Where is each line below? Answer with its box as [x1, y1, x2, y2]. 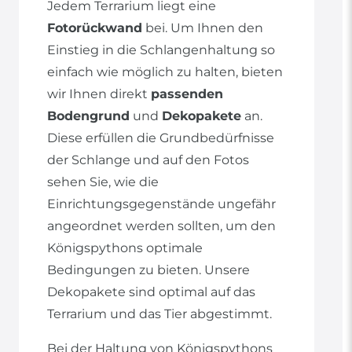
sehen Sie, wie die [47, 174, 159, 190]
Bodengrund [47, 108, 130, 124]
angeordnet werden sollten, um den [47, 218, 276, 234]
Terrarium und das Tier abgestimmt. [47, 306, 275, 322]
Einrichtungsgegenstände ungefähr [47, 196, 276, 212]
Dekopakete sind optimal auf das [47, 284, 255, 300]
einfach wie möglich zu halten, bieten [47, 64, 283, 80]
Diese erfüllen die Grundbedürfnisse [47, 130, 274, 146]
